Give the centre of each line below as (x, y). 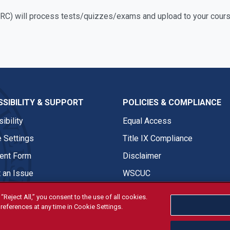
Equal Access (147, 121)
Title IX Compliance (158, 138)
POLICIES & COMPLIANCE (172, 102)
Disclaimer (142, 156)
